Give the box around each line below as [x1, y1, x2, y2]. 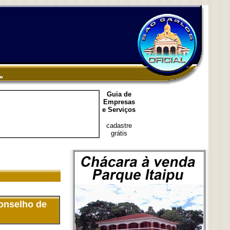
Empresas [103, 98, 135, 106]
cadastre [106, 122, 132, 129]
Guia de [106, 90, 131, 98]
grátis [110, 129, 127, 137]
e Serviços [102, 106, 136, 113]
